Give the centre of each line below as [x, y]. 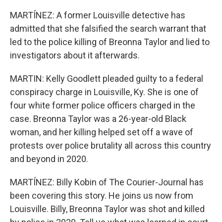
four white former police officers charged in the [103, 105]
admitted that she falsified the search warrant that [108, 28]
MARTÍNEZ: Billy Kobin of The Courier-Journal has [107, 182]
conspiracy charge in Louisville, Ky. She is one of [104, 92]
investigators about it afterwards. [75, 55]
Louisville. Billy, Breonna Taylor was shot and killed [107, 209]
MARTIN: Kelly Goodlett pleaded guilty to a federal [107, 79]
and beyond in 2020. [49, 159]
